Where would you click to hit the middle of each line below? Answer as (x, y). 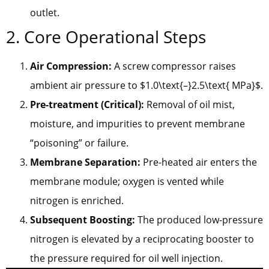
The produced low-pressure (199, 219)
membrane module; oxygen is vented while (127, 181)
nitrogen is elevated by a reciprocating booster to (142, 239)
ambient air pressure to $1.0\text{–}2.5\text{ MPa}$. (147, 85)
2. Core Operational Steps (106, 36)
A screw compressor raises (174, 66)
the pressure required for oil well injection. (126, 258)
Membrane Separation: (85, 162)
